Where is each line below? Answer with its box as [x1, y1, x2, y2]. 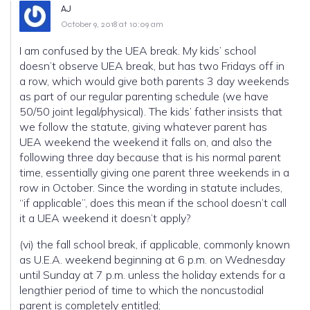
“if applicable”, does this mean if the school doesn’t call [19, 195, 286, 210]
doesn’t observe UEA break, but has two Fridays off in [19, 58, 284, 73]
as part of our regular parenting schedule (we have [19, 89, 268, 103]
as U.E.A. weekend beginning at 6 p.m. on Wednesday [19, 252, 285, 266]
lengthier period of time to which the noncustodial [19, 282, 264, 297]
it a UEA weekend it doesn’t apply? [19, 210, 191, 225]
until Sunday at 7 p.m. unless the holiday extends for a [19, 267, 285, 282]
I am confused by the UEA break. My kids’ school [19, 43, 256, 57]
